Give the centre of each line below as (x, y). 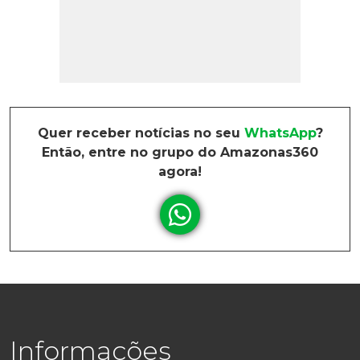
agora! (180, 172)
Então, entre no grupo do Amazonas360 (180, 152)
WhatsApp (280, 133)
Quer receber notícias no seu (141, 133)
